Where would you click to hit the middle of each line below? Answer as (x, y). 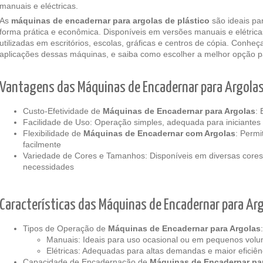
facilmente (42, 144)
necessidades (48, 167)
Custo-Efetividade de (63, 111)
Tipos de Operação (60, 228)
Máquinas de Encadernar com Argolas (159, 133)
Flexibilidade (46, 133)
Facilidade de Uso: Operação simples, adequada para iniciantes (142, 122)
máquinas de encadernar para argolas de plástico (112, 21)
